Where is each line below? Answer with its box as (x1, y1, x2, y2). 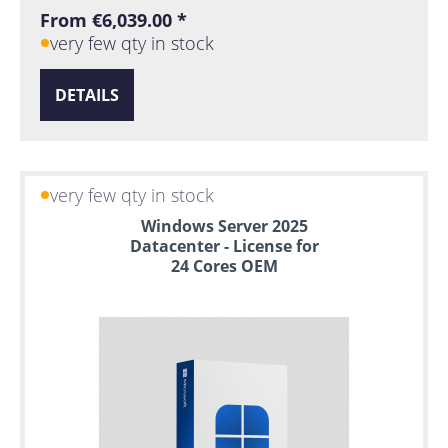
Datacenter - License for (129, 235, 319, 258)
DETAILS (55, 84, 119, 107)
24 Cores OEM (170, 255, 278, 278)
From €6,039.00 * (40, 7, 187, 32)
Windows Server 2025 (140, 215, 308, 238)
